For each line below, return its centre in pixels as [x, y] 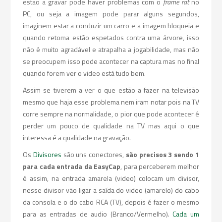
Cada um [186, 214]
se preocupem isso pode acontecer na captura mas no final [111, 61]
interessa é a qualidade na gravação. [77, 138]
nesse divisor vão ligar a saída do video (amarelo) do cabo [111, 190]
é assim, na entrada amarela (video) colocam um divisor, [111, 178]
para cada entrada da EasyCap [72, 166]
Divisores [47, 154]
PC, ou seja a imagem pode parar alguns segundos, [111, 14]
